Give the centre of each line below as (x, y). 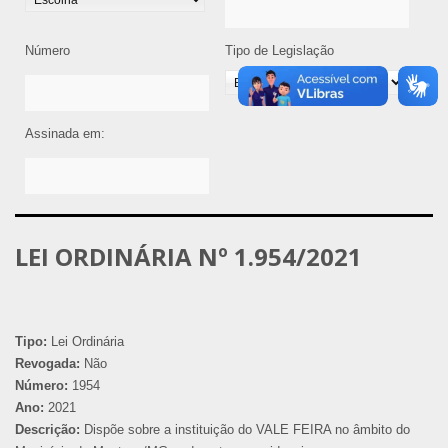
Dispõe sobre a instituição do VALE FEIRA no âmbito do (245, 429)
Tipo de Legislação (279, 50)
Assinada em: (65, 133)
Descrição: (47, 429)
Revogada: (47, 363)
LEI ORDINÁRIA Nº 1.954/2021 (188, 256)
